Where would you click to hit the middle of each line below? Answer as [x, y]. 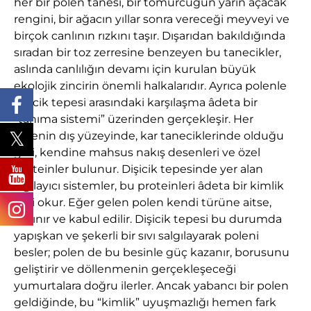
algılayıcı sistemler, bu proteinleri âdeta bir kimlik [149, 185]
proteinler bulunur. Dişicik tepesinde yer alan [138, 169]
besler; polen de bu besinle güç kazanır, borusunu [152, 252]
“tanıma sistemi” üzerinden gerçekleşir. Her [134, 119]
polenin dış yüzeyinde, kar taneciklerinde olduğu [149, 135]
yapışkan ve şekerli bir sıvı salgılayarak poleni [136, 235]
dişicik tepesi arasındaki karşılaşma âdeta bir [136, 102]
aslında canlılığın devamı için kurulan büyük [135, 69]
